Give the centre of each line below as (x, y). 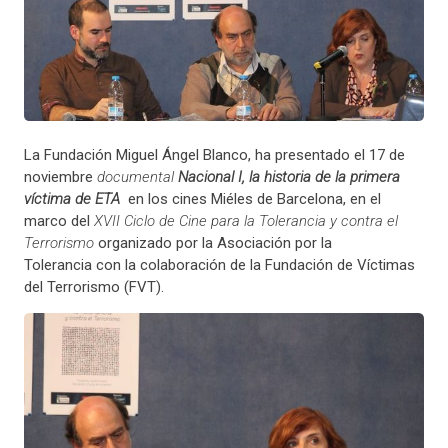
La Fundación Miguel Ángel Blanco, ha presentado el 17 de (214, 154)
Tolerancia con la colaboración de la (144, 264)
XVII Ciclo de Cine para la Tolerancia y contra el (243, 220)
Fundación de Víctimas (339, 264)
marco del (56, 220)
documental (135, 176)
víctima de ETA (71, 198)
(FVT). (141, 286)
